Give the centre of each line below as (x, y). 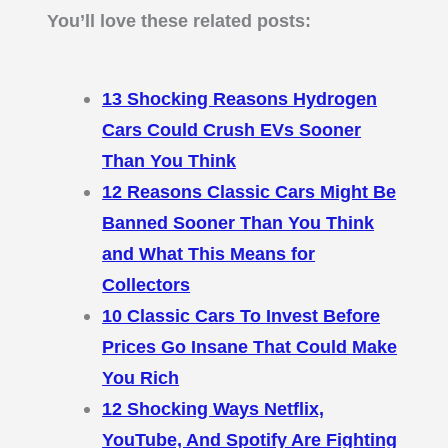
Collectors (146, 285)
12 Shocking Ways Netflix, (213, 409)
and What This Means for (209, 254)
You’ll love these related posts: (179, 20)
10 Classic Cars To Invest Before (241, 316)
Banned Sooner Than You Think (238, 223)
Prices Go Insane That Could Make (250, 347)
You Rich (141, 378)
